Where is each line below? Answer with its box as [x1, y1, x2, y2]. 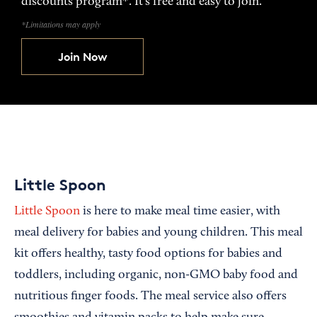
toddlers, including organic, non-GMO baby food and [14, 268, 298, 282]
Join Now [57, 49, 108, 64]
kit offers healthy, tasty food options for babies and [14, 247, 282, 260]
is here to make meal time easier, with [80, 204, 280, 218]
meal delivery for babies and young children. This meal [14, 226, 303, 239]
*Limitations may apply [21, 18, 100, 30]
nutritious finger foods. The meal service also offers [14, 289, 287, 303]
